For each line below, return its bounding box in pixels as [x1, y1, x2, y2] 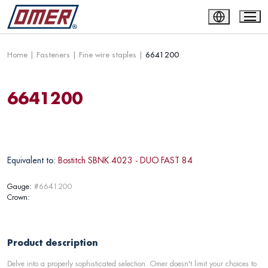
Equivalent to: [7, 155, 56, 166]
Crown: [7, 192, 30, 202]
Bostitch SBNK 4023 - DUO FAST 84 [58, 155, 193, 166]
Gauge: [7, 181, 32, 191]
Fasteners [36, 50, 70, 59]
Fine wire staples [79, 50, 136, 59]
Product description [7, 237, 98, 248]
